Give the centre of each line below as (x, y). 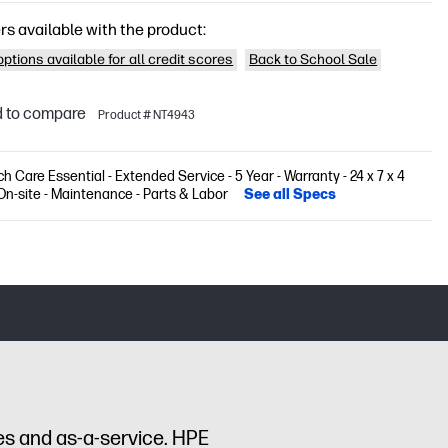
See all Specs (290, 194)
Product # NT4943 (147, 115)
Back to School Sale (313, 59)
